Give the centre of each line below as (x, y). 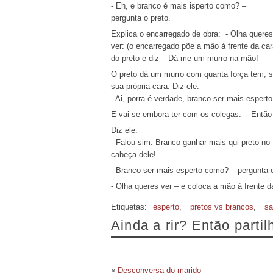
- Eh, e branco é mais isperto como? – (179, 6)
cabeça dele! (133, 154)
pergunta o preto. (141, 18)
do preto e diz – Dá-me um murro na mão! (185, 58)
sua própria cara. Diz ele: (155, 86)
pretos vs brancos (222, 207)
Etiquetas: (129, 207)
